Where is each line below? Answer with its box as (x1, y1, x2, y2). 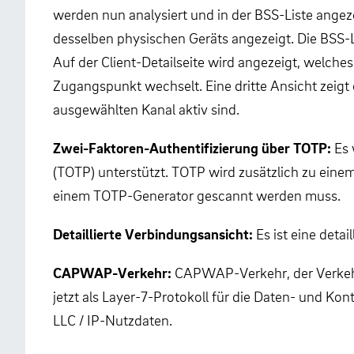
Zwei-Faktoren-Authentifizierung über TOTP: (53, 137, 334, 156)
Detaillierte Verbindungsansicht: (53, 224, 256, 243)
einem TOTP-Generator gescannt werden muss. (53, 185, 344, 204)
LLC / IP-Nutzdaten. (53, 311, 172, 330)
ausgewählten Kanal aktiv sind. (53, 99, 239, 118)
